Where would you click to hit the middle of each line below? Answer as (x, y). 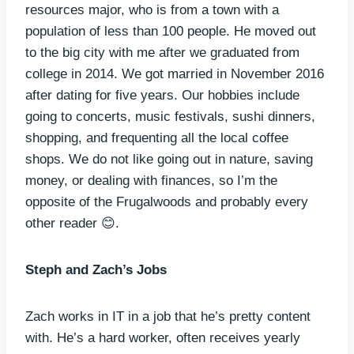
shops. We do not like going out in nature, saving (169, 159)
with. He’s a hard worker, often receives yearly (163, 337)
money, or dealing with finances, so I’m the (151, 180)
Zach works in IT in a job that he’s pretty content (168, 316)
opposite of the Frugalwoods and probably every (167, 201)
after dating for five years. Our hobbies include (162, 95)
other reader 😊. (72, 223)
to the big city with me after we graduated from (162, 52)
